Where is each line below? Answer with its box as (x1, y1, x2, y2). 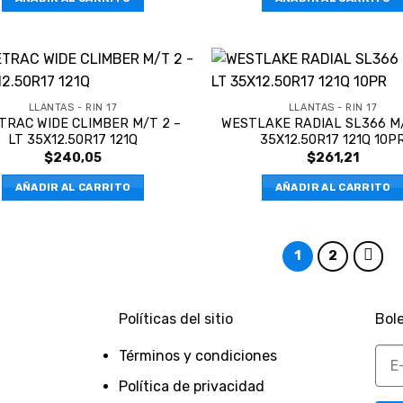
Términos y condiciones (119, 346, 277, 364)
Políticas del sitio (119, 309, 233, 327)
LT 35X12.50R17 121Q (8, 132, 139, 148)
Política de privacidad (119, 378, 264, 396)
